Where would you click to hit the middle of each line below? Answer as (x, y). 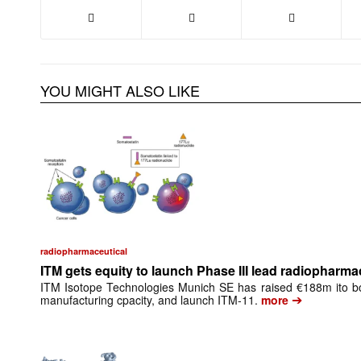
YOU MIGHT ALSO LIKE (120, 91)
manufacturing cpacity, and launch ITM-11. (149, 300)
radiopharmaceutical (84, 251)
